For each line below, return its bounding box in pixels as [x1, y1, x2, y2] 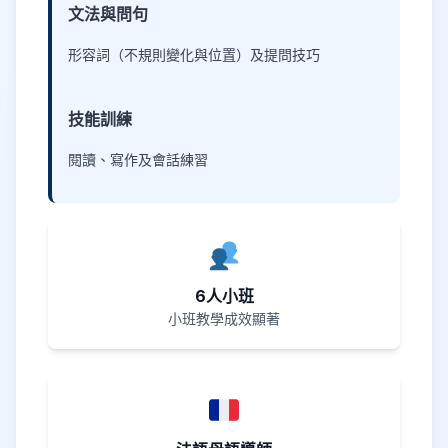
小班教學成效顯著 [168, 310, 280, 327]
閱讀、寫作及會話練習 [68, 150, 208, 168]
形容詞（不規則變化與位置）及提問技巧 [68, 45, 320, 63]
